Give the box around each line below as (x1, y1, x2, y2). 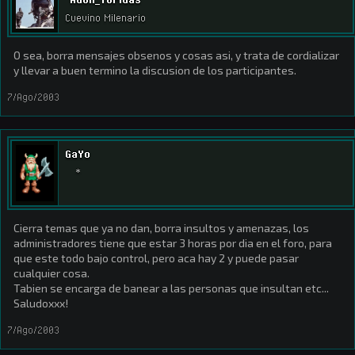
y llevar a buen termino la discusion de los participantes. (13, 63, 296, 77)
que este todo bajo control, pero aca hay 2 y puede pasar (13, 251, 299, 265)
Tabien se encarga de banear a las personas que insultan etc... (13, 281, 329, 295)
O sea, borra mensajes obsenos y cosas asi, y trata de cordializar (13, 48, 339, 62)
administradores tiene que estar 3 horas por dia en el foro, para (13, 236, 332, 250)
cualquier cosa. (13, 266, 90, 280)
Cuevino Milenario (65, 11, 146, 25)
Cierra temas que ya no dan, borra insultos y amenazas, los (13, 221, 309, 235)
